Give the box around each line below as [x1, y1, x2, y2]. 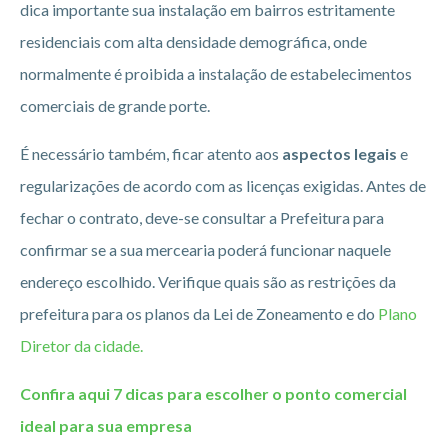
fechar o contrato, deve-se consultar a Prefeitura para [20, 207, 384, 227]
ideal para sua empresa [20, 415, 192, 435]
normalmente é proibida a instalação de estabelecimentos [20, 63, 412, 83]
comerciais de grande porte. [20, 95, 210, 115]
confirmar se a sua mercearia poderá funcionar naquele [20, 239, 391, 259]
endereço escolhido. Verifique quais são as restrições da [20, 271, 396, 291]
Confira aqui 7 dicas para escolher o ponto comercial [20, 383, 407, 403]
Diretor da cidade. [20, 335, 143, 355]
